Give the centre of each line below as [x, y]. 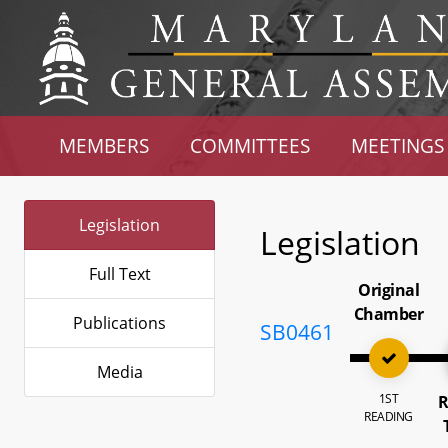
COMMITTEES [250, 145]
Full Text [119, 274]
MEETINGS [397, 145]
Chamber [388, 314]
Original [389, 290]
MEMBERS [104, 145]
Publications [119, 323]
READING [388, 416]
